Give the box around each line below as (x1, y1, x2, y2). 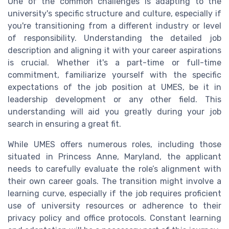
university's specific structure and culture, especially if (8, 8, 221, 18)
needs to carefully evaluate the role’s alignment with (8, 164, 221, 174)
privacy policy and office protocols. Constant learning (8, 213, 221, 223)
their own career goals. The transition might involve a (8, 176, 221, 186)
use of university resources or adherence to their (8, 200, 221, 211)
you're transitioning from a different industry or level (8, 20, 221, 31)
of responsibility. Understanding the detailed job (8, 33, 221, 43)
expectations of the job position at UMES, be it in (8, 82, 221, 92)
